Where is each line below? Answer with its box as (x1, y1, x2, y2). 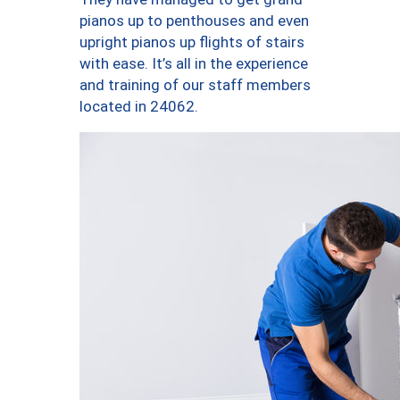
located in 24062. (79, 97, 198, 116)
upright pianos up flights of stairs (79, 33, 304, 52)
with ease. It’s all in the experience (79, 54, 308, 73)
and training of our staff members (79, 76, 311, 95)
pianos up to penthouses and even (79, 12, 309, 30)
